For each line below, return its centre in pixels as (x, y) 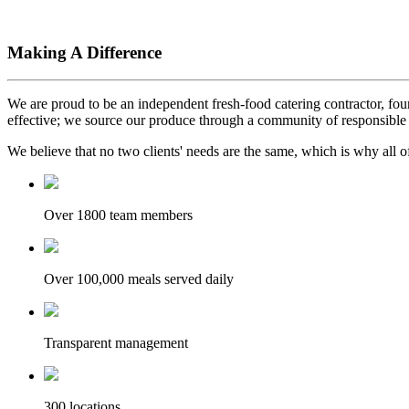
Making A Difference (84, 52)
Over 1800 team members (118, 215)
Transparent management (116, 343)
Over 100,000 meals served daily (139, 279)
